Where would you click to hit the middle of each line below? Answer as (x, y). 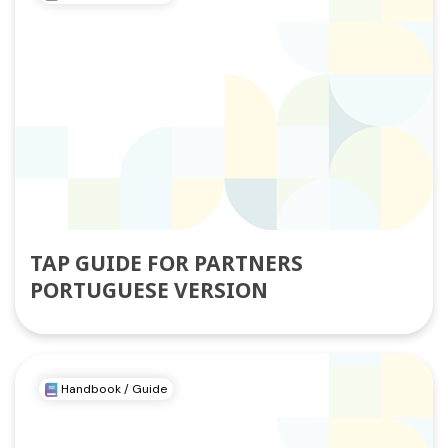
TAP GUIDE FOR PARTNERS (166, 262)
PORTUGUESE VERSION (149, 289)
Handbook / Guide (112, 389)
